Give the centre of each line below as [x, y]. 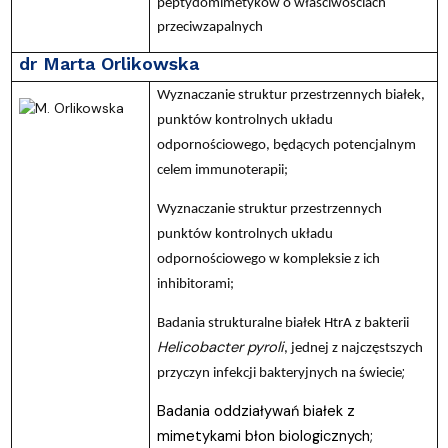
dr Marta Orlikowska [108, 63]
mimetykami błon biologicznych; [264, 435]
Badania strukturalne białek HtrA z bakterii [282, 323]
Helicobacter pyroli [220, 346]
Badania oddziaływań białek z [255, 410]
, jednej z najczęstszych [353, 348]
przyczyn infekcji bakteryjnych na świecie [279, 373]
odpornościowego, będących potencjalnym [286, 145]
